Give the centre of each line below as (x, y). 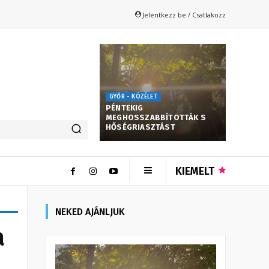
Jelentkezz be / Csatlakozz (184, 14)
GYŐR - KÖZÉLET (133, 96)
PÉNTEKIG (125, 107)
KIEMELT (195, 171)
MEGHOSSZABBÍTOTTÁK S (156, 117)
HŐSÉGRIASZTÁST (141, 127)
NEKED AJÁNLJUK (90, 211)
